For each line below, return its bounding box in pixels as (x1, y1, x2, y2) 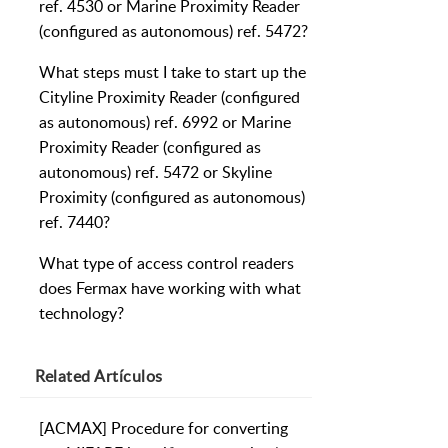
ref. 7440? (39, 211, 110, 234)
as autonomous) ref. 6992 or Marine (39, 111, 291, 134)
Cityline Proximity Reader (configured (39, 86, 300, 109)
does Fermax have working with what (39, 277, 301, 300)
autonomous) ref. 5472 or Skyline (39, 161, 272, 184)
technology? (39, 302, 124, 325)
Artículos (94, 365, 163, 388)
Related (35, 365, 94, 388)
